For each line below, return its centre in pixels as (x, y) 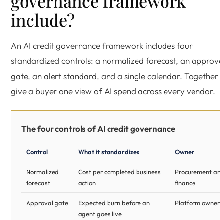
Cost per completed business (119, 172)
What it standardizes (109, 152)
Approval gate (47, 203)
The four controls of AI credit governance (98, 128)
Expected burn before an (114, 203)
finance (185, 183)
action (87, 183)
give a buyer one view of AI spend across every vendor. (113, 91)
